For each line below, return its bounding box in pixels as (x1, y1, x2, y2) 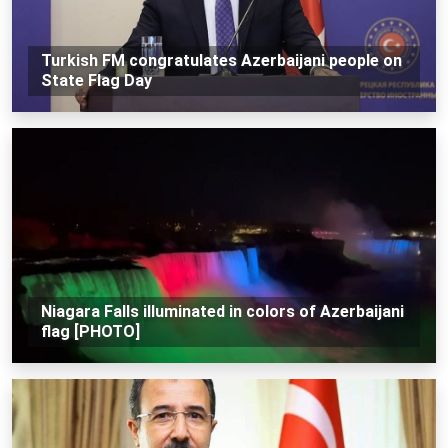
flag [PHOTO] (40, 321, 140, 341)
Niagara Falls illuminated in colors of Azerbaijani (40, 301, 404, 321)
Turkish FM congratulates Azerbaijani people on (40, 50, 402, 70)
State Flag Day (40, 70, 152, 90)
